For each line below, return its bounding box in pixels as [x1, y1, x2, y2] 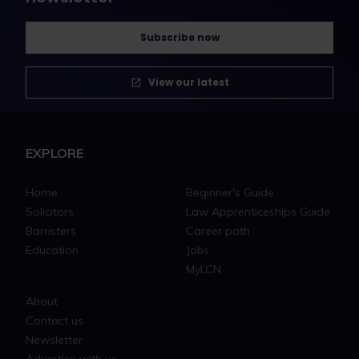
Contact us [26, 313, 83, 328]
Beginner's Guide [186, 185, 274, 200]
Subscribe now [139, 30, 220, 44]
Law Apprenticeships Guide [186, 204, 330, 219]
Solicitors [26, 204, 74, 219]
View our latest [147, 75, 229, 89]
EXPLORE [26, 145, 83, 161]
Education [26, 243, 79, 257]
